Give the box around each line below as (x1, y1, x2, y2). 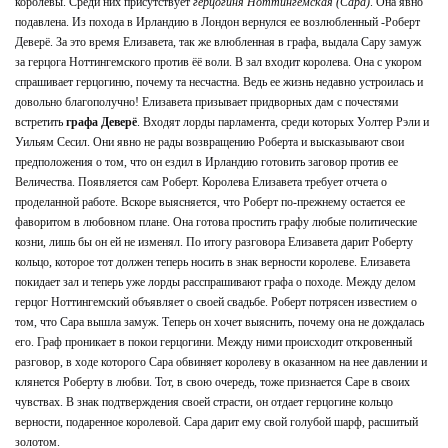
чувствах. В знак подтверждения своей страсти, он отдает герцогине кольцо (15, 395, 393, 409)
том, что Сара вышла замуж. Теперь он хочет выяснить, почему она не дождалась (15, 315, 424, 329)
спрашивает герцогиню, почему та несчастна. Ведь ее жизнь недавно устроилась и (15, 75, 423, 89)
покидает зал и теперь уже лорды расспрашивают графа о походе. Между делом (15, 275, 416, 289)
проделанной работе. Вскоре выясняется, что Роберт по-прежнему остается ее (15, 195, 405, 209)
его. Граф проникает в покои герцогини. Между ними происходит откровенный (15, 335, 412, 349)
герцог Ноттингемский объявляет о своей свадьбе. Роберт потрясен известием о (15, 295, 417, 309)
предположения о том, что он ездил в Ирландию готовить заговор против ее (15, 155, 398, 169)
